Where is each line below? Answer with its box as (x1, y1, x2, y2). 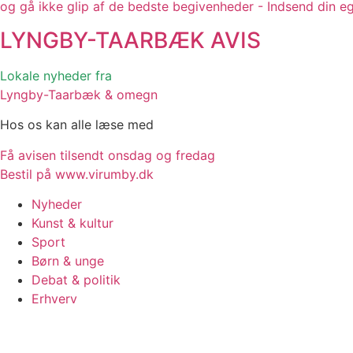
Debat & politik (32, 271, 121, 288)
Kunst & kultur (32, 214, 113, 231)
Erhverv (32, 290, 77, 307)
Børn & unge (32, 252, 104, 269)
